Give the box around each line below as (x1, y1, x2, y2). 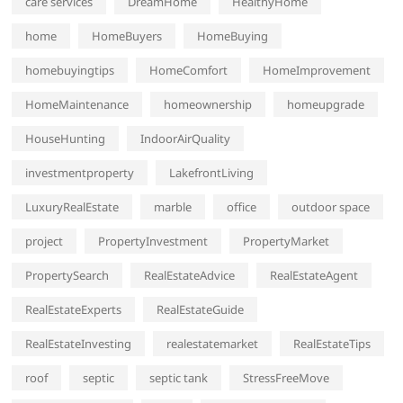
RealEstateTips (293, 336, 372, 353)
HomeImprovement (263, 62, 372, 79)
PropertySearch (25, 267, 110, 284)
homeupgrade (287, 96, 365, 113)
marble (154, 199, 193, 216)
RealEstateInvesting (25, 336, 132, 353)
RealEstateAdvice (144, 267, 236, 284)
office (227, 199, 257, 216)
